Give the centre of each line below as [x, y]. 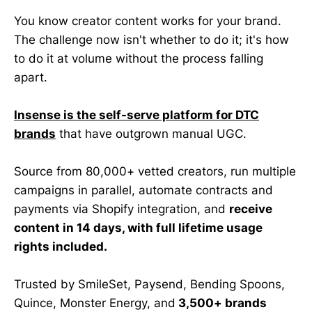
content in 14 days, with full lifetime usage [138, 227]
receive [251, 209]
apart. [31, 77]
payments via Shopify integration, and [122, 209]
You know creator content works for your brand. [148, 21]
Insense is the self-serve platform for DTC [136, 115]
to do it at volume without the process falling [139, 58]
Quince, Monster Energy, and [95, 303]
